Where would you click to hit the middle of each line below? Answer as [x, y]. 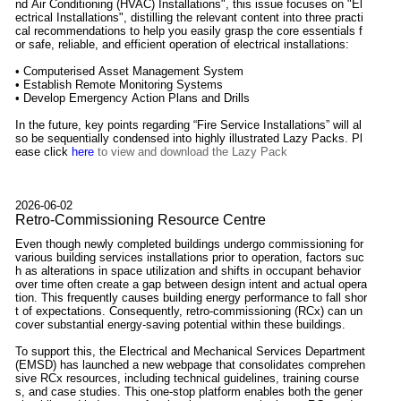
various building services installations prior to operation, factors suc [190, 258]
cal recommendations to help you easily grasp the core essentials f [189, 31]
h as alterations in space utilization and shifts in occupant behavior [188, 271]
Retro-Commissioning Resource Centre [141, 220]
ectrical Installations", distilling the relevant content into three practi [189, 18]
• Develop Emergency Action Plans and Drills [132, 98]
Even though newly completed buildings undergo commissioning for [189, 244]
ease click [43, 152]
